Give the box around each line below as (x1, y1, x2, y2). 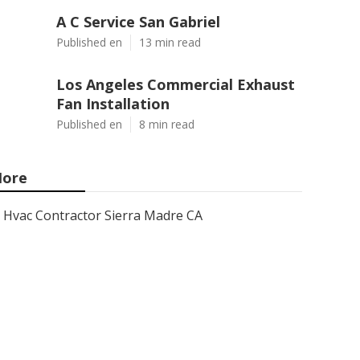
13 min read (139, 35, 201, 50)
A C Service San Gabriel (56, 12, 220, 31)
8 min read (139, 117, 194, 132)
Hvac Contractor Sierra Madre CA (3, 207, 202, 224)
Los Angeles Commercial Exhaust (56, 75, 295, 94)
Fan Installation (56, 94, 170, 113)
